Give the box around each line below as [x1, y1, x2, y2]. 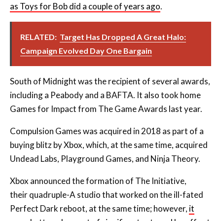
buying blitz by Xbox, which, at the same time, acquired [10, 139, 208, 150]
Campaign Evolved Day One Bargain [20, 45, 152, 55]
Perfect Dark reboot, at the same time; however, [10, 203, 189, 214]
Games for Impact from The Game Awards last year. [10, 103, 202, 114]
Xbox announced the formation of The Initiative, [10, 175, 186, 186]
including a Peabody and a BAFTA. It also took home [10, 89, 201, 100]
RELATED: [20, 32, 57, 41]
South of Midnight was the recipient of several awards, [10, 75, 210, 86]
